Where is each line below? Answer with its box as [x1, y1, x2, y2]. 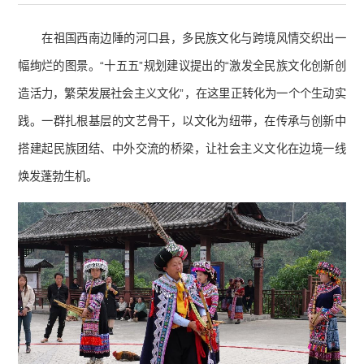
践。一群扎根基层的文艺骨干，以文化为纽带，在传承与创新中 [18, 115, 346, 128]
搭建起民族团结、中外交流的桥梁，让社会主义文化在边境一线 [18, 142, 346, 156]
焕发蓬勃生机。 [18, 170, 98, 184]
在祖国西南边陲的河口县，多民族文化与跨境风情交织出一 [41, 32, 346, 45]
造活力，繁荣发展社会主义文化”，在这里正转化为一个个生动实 [18, 87, 346, 101]
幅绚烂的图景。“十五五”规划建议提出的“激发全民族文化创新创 [18, 59, 346, 73]
